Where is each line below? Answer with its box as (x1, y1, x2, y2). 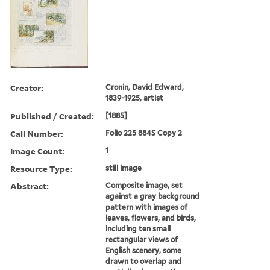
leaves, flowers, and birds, (105, 213, 196, 222)
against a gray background (105, 191, 200, 201)
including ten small (105, 224, 171, 233)
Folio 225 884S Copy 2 (105, 128, 183, 137)
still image (105, 163, 142, 172)
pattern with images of (105, 202, 188, 212)
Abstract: (10, 180, 49, 192)
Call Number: (10, 127, 63, 139)
